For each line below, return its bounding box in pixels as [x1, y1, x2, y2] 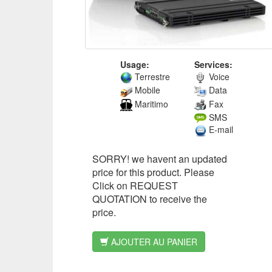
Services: [194, 58, 233, 70]
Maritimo [132, 97, 168, 110]
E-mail [206, 123, 233, 136]
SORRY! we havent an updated [92, 151, 227, 166]
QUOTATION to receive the [92, 191, 207, 206]
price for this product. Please [92, 165, 214, 179]
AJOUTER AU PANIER [109, 235, 197, 248]
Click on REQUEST [92, 178, 178, 192]
